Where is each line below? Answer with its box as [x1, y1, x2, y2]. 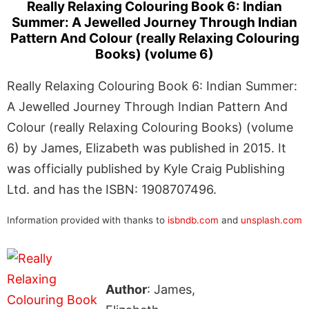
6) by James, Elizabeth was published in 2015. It [7, 140, 286, 155]
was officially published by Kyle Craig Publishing [7, 161, 285, 176]
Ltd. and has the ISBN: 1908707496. [7, 181, 217, 197]
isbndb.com [168, 214, 219, 226]
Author [105, 282, 147, 297]
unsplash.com [241, 214, 302, 226]
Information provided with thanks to [7, 214, 168, 226]
